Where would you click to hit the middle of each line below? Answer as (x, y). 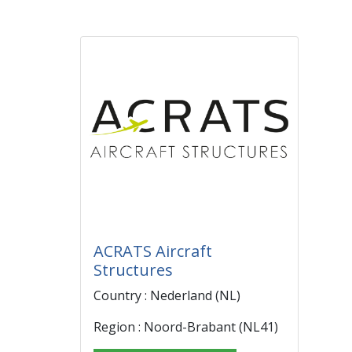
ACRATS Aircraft (153, 251)
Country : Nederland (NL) (167, 295)
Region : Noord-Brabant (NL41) (186, 327)
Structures (133, 270)
